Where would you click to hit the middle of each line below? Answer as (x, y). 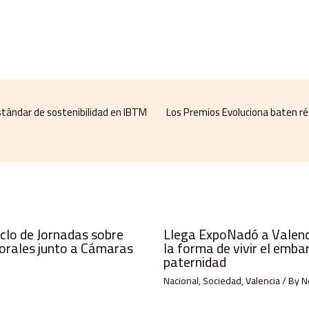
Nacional (181, 280)
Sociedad (222, 280)
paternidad (195, 261)
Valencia (262, 280)
